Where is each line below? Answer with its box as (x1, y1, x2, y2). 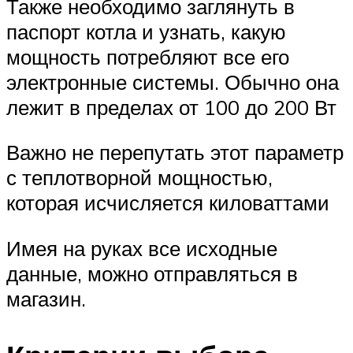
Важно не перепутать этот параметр (6, 139, 344, 165)
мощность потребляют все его (6, 43, 289, 69)
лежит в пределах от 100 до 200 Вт (6, 94, 336, 120)
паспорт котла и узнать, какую (6, 18, 286, 44)
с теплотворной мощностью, (6, 165, 273, 191)
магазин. (6, 286, 86, 312)
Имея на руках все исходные (6, 236, 277, 262)
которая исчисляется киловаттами (6, 190, 329, 216)
